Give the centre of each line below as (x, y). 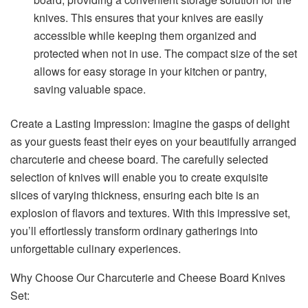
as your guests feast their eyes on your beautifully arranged (153, 142)
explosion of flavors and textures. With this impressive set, (150, 213)
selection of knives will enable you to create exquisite (139, 177)
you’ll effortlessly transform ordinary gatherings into (134, 231)
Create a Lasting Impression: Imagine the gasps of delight (150, 124)
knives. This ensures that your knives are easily (149, 18)
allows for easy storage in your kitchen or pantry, (151, 71)
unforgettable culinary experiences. (96, 249)
